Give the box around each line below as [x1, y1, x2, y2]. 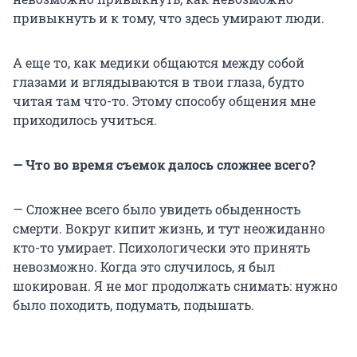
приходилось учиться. [13, 111, 157, 128]
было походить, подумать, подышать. [13, 296, 254, 313]
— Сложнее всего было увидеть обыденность [13, 200, 300, 218]
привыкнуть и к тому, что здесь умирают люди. [13, 9, 324, 26]
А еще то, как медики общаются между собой [13, 53, 304, 71]
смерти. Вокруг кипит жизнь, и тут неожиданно [13, 219, 325, 237]
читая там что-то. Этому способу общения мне [13, 92, 316, 109]
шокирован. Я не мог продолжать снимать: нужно [13, 277, 338, 294]
